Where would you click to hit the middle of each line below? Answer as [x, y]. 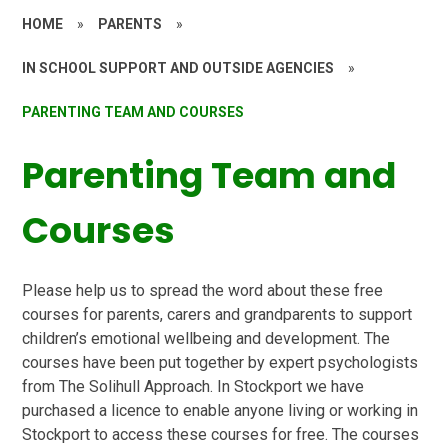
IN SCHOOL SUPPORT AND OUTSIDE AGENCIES [178, 67]
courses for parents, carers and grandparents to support [217, 315]
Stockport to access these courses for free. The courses [221, 435]
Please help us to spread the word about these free [203, 291]
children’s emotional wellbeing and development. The [206, 339]
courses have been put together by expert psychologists [220, 363]
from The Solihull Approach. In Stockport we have [193, 387]
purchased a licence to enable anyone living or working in [220, 411]
